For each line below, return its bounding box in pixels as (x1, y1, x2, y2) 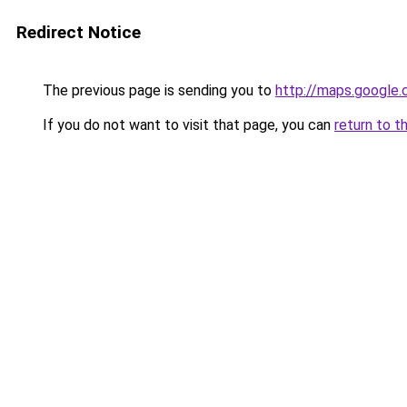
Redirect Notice (16, 22, 141, 43)
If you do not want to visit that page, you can (39, 116, 334, 134)
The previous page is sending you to (39, 82, 275, 99)
